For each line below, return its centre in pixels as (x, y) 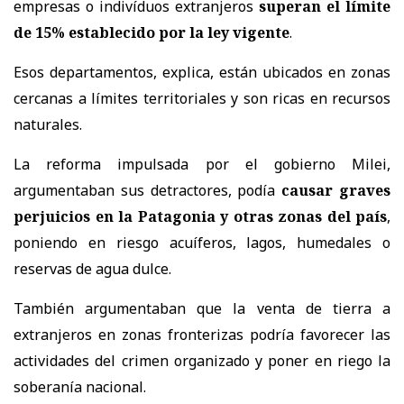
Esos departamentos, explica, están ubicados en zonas (202, 72)
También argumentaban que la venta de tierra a (202, 308)
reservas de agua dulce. (92, 268)
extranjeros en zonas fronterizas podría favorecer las (202, 334)
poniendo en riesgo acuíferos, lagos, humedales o (202, 242)
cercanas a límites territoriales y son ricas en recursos (202, 98)
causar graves (336, 190)
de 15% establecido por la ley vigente (151, 32)
